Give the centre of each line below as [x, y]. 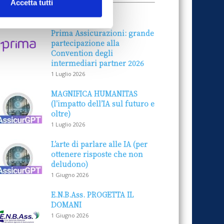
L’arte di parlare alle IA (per [99, 144]
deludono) [69, 164]
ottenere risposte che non [97, 154]
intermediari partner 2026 [97, 63]
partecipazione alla [85, 43]
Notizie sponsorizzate [77, 12]
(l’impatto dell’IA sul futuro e [103, 103]
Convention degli [82, 53]
